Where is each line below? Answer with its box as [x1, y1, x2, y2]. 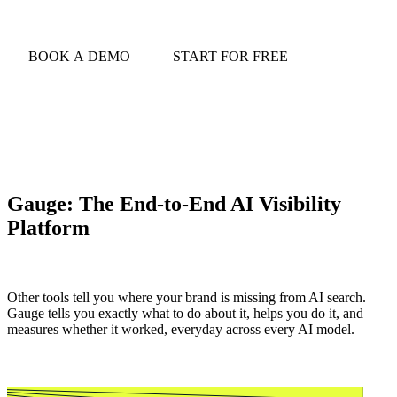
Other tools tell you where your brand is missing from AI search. [7, 289, 366, 305]
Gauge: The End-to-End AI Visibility [7, 191, 341, 215]
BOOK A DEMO [28, 48, 130, 64]
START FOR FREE [173, 48, 288, 64]
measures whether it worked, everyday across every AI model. [7, 321, 354, 337]
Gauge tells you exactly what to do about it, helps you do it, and [7, 305, 363, 321]
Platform [7, 215, 90, 239]
